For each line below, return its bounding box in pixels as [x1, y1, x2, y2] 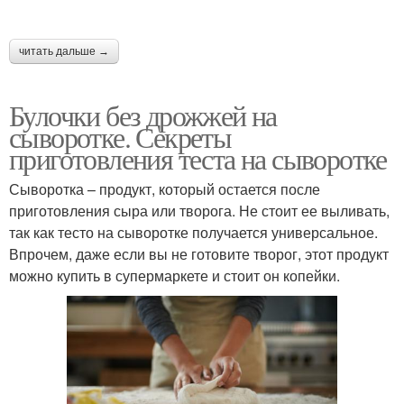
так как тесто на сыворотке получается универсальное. [9, 222, 378, 243]
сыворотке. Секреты [9, 117, 232, 157]
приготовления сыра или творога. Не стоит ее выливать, [9, 200, 390, 222]
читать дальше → [19, 45, 109, 59]
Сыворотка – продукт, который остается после [9, 179, 320, 200]
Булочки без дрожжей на [9, 96, 277, 135]
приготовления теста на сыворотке [9, 139, 387, 179]
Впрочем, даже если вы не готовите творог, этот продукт [9, 243, 389, 265]
